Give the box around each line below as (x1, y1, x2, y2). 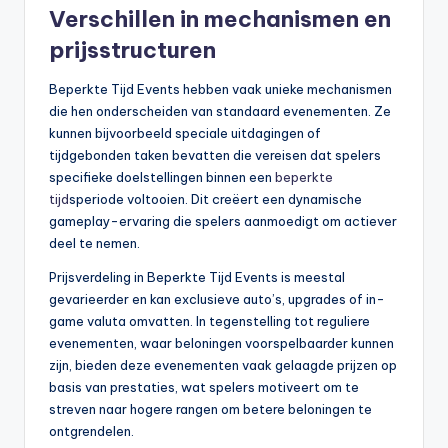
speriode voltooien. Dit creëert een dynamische (69, 190, 362, 207)
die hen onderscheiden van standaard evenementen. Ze (49, 102, 391, 119)
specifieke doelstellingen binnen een (49, 168, 275, 185)
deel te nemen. (49, 234, 140, 251)
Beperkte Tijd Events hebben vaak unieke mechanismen (49, 80, 392, 97)
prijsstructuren (49, 35, 216, 64)
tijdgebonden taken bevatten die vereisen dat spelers (49, 146, 381, 163)
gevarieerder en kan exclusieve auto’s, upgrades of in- (49, 290, 385, 307)
